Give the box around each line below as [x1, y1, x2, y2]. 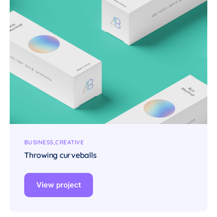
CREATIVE [55, 138, 84, 146]
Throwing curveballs [24, 150, 97, 160]
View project [36, 180, 81, 190]
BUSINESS [24, 138, 54, 146]
